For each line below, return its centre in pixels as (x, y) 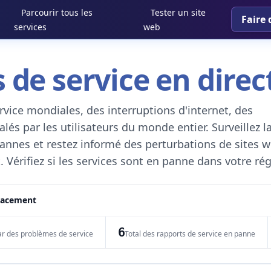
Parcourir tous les (57, 12)
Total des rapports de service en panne (190, 234)
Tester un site (178, 12)
